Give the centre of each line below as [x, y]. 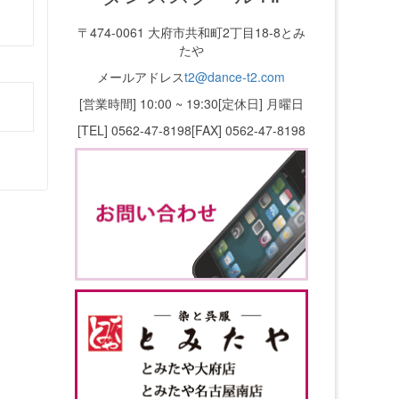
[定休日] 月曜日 [261, 103]
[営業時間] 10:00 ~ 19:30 [148, 103]
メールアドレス [141, 77]
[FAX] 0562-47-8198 [248, 130]
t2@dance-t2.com [235, 77]
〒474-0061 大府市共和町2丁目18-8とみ [191, 32]
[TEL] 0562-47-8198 [134, 130]
